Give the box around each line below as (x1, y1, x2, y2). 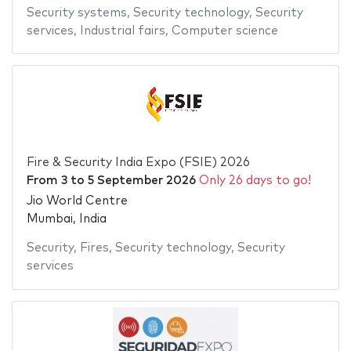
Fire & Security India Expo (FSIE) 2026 (26, 156, 250, 168)
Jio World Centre (26, 195, 128, 208)
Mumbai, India (26, 213, 107, 226)
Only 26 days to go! (198, 174, 311, 186)
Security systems (26, 6, 127, 19)
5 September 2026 (87, 174, 196, 186)
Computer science (171, 24, 278, 37)
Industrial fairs (79, 24, 165, 37)
